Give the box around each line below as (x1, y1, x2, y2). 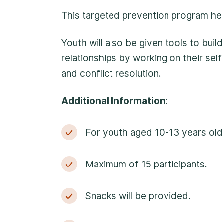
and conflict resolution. (61, 68, 161, 79)
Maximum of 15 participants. (85, 159, 207, 170)
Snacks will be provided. (85, 190, 191, 202)
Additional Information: (61, 95, 168, 107)
